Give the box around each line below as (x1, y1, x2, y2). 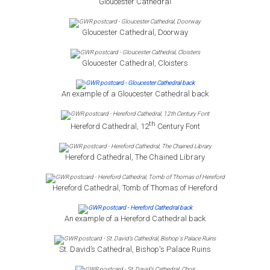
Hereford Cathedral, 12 (70, 122, 149, 131)
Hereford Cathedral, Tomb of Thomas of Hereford (52, 183, 218, 193)
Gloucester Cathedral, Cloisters (82, 58, 188, 67)
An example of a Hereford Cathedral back (64, 214, 206, 224)
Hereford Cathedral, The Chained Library (65, 152, 205, 162)
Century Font (155, 122, 200, 131)
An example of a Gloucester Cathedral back (61, 89, 209, 98)
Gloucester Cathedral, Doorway (82, 28, 188, 37)
